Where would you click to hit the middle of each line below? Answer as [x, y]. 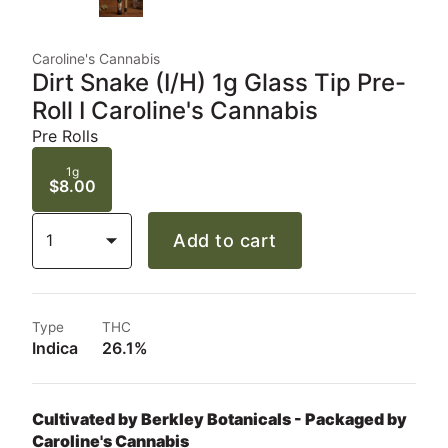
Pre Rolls [65, 136]
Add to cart [225, 240]
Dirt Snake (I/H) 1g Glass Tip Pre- [219, 82]
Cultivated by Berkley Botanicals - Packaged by [219, 419]
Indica [55, 348]
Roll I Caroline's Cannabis [175, 110]
